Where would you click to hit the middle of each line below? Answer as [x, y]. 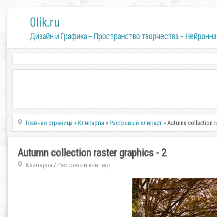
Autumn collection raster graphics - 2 [92, 153]
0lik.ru [45, 23]
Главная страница [49, 123]
